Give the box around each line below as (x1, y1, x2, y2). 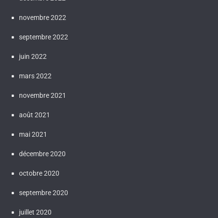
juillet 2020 (19, 208, 52, 216)
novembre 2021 (19, 91, 66, 99)
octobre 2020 (19, 169, 59, 177)
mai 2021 (19, 130, 47, 138)
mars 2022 (19, 72, 52, 80)
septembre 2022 (19, 33, 68, 41)
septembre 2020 (19, 189, 68, 197)
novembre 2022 (19, 14, 66, 21)
